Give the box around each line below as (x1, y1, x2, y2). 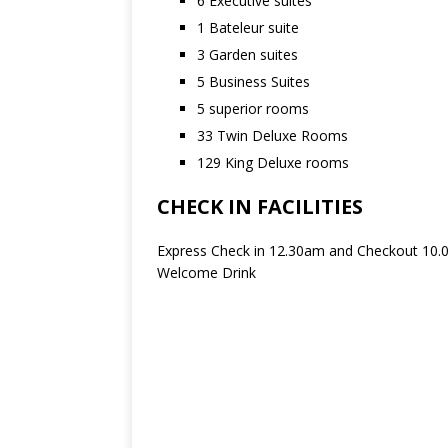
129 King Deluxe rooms (197, 153, 349, 172)
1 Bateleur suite (197, 18, 299, 37)
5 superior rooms (197, 99, 309, 118)
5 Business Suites (197, 72, 310, 91)
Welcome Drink (157, 263, 256, 282)
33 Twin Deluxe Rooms (197, 126, 348, 145)
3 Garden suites (197, 45, 298, 64)
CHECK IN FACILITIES (157, 193, 363, 220)
